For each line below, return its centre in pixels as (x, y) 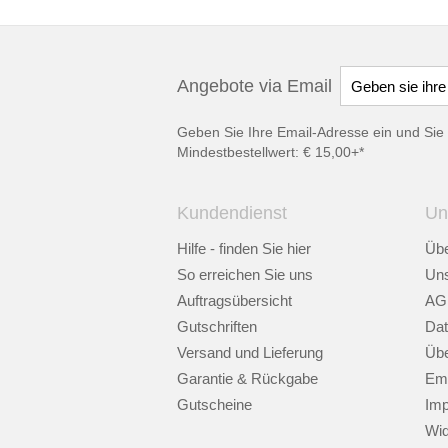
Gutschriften (217, 326)
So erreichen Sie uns (245, 274)
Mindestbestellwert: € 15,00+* (270, 152)
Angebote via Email (254, 86)
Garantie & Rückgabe (247, 378)
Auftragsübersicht (234, 300)
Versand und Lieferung (250, 352)
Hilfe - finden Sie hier (244, 248)
